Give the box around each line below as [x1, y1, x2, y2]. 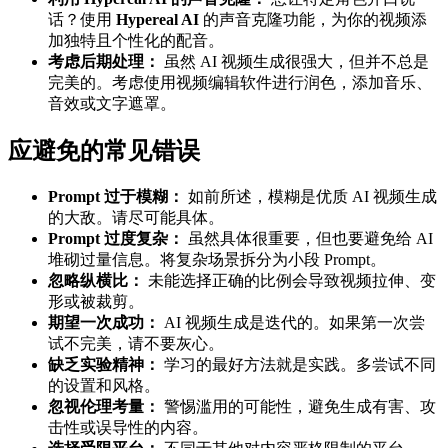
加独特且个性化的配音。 [48, 32, 224, 50]
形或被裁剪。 [48, 293, 144, 310]
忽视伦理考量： [48, 398, 160, 415]
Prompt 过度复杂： [48, 230, 184, 247]
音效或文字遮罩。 [48, 95, 176, 113]
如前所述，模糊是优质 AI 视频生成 [184, 188, 437, 205]
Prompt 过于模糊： [48, 188, 184, 205]
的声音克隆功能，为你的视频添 [199, 11, 427, 29]
